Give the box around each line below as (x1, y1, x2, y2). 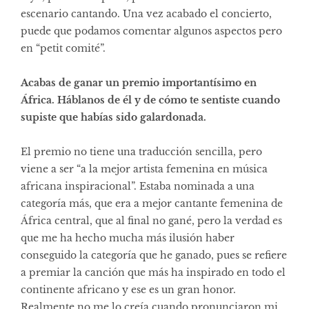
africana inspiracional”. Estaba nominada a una (21, 179, 255, 192)
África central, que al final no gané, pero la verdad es (21, 214, 282, 227)
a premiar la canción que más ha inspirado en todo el (21, 266, 286, 279)
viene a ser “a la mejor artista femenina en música (21, 162, 268, 175)
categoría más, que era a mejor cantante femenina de (21, 197, 283, 210)
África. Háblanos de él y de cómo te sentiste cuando (21, 93, 280, 106)
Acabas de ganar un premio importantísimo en (21, 76, 257, 89)
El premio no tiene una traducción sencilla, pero (21, 145, 262, 158)
